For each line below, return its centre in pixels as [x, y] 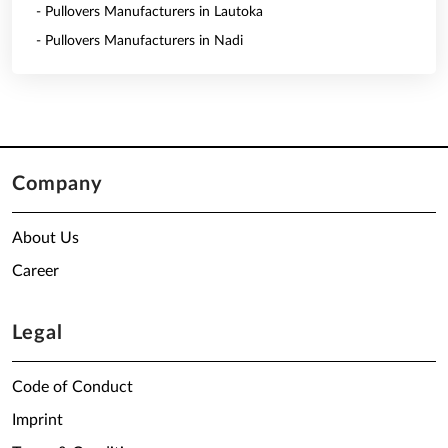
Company [57, 184]
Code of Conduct [72, 387]
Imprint [37, 420]
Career [35, 271]
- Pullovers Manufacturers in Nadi [139, 41]
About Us [45, 238]
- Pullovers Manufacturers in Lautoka [149, 12]
